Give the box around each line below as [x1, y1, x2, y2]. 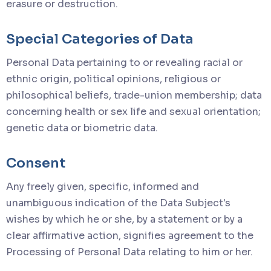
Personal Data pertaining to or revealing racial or [6, 56, 243, 69]
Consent [6, 154, 65, 171]
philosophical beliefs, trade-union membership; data [6, 88, 262, 102]
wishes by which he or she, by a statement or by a [6, 212, 243, 226]
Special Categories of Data [6, 30, 194, 47]
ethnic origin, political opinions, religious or [6, 72, 221, 85]
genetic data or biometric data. [6, 121, 158, 134]
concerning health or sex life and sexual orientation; [6, 105, 261, 118]
